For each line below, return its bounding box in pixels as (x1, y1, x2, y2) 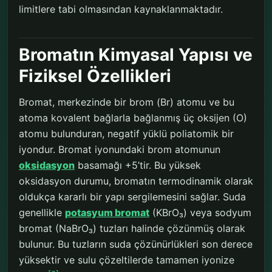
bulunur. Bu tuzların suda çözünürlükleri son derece (19, 238, 253, 251)
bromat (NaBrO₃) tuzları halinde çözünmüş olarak (19, 222, 245, 235)
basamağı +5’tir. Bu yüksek (75, 159, 201, 172)
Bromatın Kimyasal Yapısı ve (19, 44, 253, 66)
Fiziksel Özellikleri (19, 66, 171, 87)
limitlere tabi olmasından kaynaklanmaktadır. (19, 3, 223, 16)
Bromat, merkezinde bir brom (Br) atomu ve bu (19, 96, 234, 109)
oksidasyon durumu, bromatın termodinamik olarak (19, 175, 253, 188)
